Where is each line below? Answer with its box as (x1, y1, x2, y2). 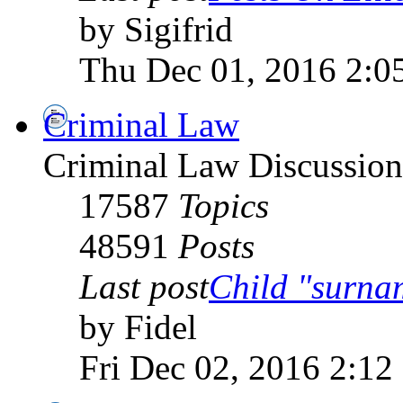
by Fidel (79, 307, 197, 346)
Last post (79, 266, 209, 306)
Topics (178, 185, 269, 225)
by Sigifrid (79, 9, 233, 49)
